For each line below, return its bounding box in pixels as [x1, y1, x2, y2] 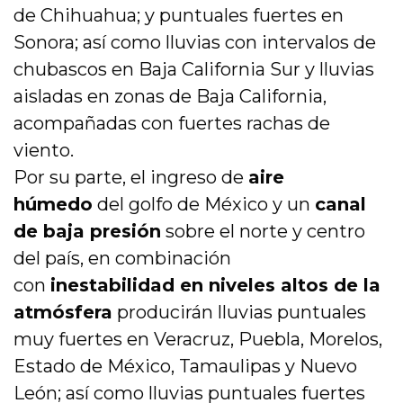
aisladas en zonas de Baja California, [13, 85, 327, 108]
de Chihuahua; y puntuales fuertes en [13, 4, 344, 27]
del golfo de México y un [93, 193, 315, 216]
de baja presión [13, 220, 161, 243]
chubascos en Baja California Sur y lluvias [13, 58, 374, 81]
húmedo [13, 193, 93, 216]
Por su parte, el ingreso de [13, 166, 248, 189]
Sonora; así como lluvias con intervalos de [13, 31, 376, 54]
